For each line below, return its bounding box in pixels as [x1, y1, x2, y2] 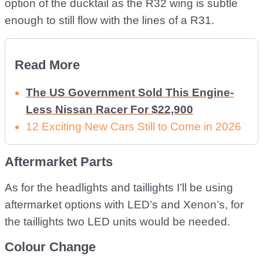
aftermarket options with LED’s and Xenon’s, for [5, 198, 244, 211]
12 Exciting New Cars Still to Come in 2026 [26, 120, 241, 133]
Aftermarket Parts [5, 154, 113, 169]
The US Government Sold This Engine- [26, 86, 234, 99]
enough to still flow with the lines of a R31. [5, 14, 214, 26]
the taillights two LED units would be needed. [5, 215, 230, 228]
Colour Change [5, 240, 96, 254]
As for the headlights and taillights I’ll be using [5, 181, 233, 194]
